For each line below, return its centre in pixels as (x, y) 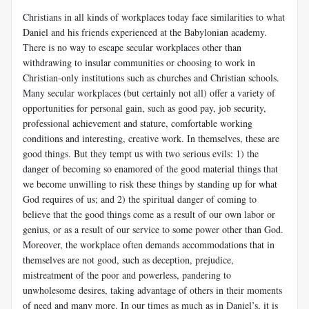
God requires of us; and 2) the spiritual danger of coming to (140, 199)
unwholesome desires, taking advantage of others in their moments (152, 290)
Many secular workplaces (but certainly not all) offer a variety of (149, 92)
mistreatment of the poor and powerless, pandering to (127, 275)
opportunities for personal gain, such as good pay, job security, (144, 108)
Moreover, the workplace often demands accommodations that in (149, 244)
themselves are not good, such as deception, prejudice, (128, 259)
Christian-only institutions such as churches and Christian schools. (151, 77)
